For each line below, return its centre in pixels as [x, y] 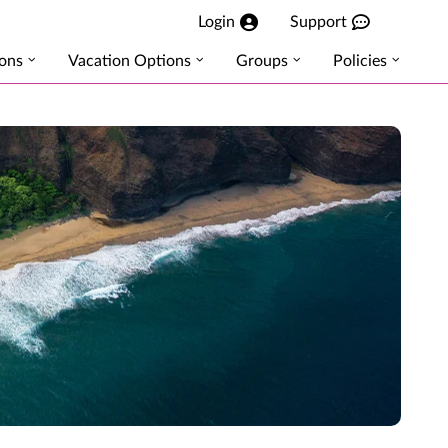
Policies [360, 61]
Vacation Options [129, 61]
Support [318, 22]
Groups [262, 61]
